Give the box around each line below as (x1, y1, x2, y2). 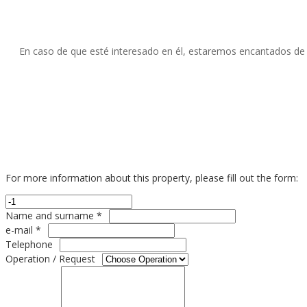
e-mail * (5, 223, 41, 236)
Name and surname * (5, 208, 102, 222)
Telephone (5, 237, 53, 251)
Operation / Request (5, 251, 95, 265)
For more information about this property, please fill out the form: (5, 171, 298, 184)
